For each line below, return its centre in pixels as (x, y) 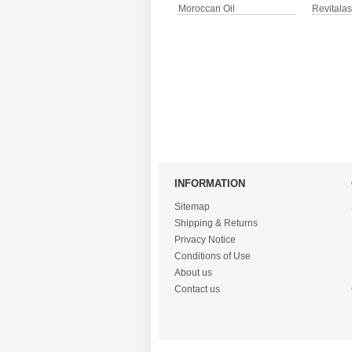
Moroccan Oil (207, 9)
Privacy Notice (205, 240)
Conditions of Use (213, 256)
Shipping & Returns (216, 223)
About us (193, 273)
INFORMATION (210, 183)
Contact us (197, 289)
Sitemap (192, 207)
